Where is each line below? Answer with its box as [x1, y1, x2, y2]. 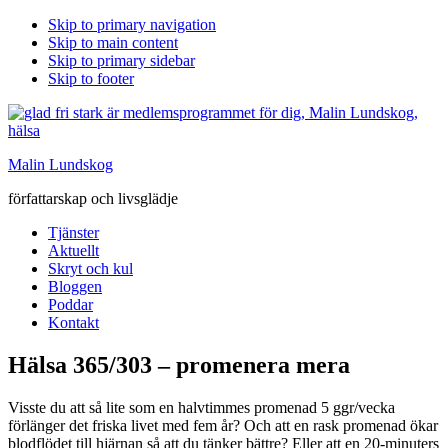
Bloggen [48, 278, 102, 295]
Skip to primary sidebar [48, 52, 195, 69]
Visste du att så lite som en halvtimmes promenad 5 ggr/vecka [8, 398, 395, 416]
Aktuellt [48, 242, 99, 259]
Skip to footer [48, 70, 134, 87]
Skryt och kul [48, 260, 133, 277]
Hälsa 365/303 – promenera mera [8, 351, 350, 378]
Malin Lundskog [8, 156, 113, 173]
